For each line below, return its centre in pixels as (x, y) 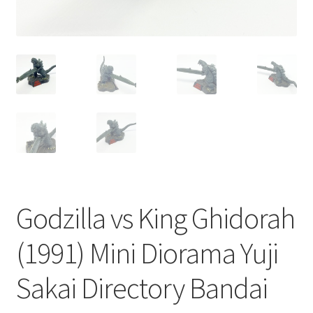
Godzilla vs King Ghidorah (155, 218)
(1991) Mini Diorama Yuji (147, 253)
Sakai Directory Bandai (141, 287)
